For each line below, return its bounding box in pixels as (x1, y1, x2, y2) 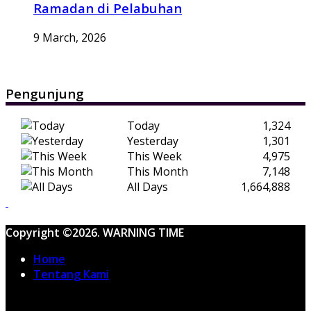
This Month (127, 164, 188, 180)
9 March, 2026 (33, 29, 106, 45)
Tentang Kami (33, 267, 109, 283)
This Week (127, 149, 182, 165)
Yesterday (127, 133, 178, 149)
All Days (127, 179, 168, 195)
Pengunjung (6, 84, 84, 102)
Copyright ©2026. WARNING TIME (6, 225, 184, 241)
